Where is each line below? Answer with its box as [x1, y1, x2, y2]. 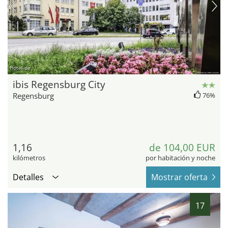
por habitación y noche [146, 153, 215, 162]
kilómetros [13, 153, 45, 162]
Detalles [13, 171, 44, 183]
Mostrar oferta [151, 171, 208, 183]
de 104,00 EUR [149, 140, 215, 154]
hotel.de [10, 64, 31, 71]
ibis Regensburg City [13, 77, 105, 91]
